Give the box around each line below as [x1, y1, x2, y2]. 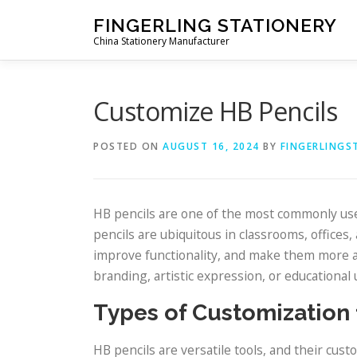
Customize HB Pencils [93, 94, 337, 128]
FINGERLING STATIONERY [93, 14, 337, 36]
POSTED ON [93, 139, 163, 153]
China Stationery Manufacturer [93, 34, 229, 48]
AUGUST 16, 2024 [163, 139, 260, 153]
